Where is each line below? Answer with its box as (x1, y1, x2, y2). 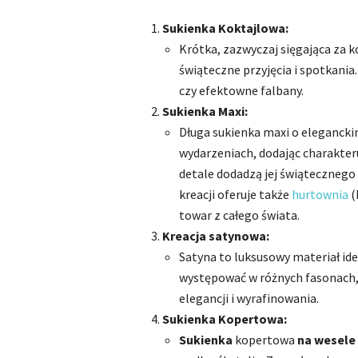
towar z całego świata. (179, 207, 300, 223)
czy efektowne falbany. (179, 82, 304, 98)
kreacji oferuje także (179, 186, 292, 202)
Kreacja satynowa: (162, 228, 269, 244)
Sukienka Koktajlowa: (162, 20, 288, 36)
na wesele (297, 332, 356, 348)
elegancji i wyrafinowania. (179, 290, 319, 306)
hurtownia (292, 186, 348, 202)
